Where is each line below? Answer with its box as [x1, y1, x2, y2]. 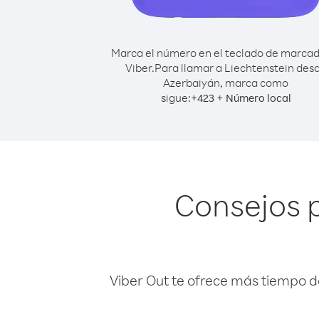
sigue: [160, 90, 191, 105]
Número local [225, 91, 291, 105]
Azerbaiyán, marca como [163, 75, 288, 90]
